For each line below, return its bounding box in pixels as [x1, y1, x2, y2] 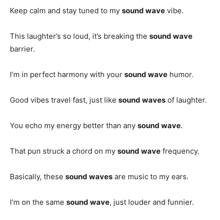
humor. [167, 69, 193, 79]
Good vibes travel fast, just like [10, 95, 118, 105]
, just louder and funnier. [110, 197, 194, 207]
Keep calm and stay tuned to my [10, 5, 122, 15]
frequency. [161, 146, 199, 156]
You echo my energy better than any [10, 120, 137, 130]
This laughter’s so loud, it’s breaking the [10, 31, 149, 41]
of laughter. [165, 95, 207, 105]
